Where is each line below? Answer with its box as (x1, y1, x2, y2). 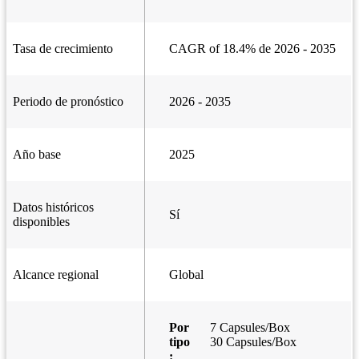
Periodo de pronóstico (13, 95, 123, 109)
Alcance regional (13, 268, 99, 282)
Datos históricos (13, 200, 94, 215)
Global (169, 268, 204, 282)
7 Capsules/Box (209, 321, 290, 335)
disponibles (13, 215, 70, 229)
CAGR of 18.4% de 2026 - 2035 (169, 42, 336, 56)
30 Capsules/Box (209, 335, 296, 349)
